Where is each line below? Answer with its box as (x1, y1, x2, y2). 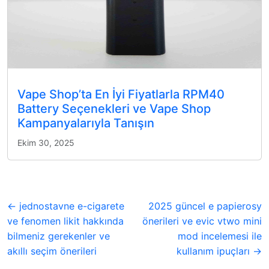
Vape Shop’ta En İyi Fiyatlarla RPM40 (17, 86, 225, 101)
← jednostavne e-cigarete (7, 199, 124, 212)
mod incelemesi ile (178, 229, 262, 242)
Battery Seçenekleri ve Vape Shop (17, 101, 211, 116)
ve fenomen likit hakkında (7, 214, 124, 227)
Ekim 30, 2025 (17, 137, 74, 148)
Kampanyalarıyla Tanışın (17, 115, 154, 130)
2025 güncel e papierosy (148, 199, 262, 212)
